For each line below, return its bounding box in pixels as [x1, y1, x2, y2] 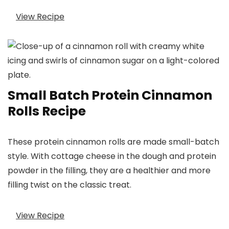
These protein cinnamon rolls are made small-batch [8, 136, 219, 148]
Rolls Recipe [8, 102, 86, 121]
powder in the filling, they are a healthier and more [8, 165, 211, 177]
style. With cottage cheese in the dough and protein [8, 150, 216, 163]
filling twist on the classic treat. [8, 179, 131, 191]
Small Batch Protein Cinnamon [8, 86, 212, 105]
